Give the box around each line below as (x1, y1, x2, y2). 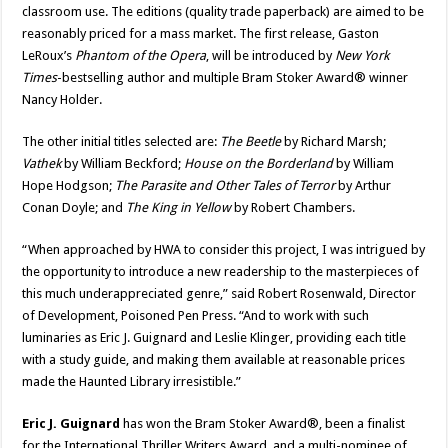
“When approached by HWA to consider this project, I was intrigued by (22, 242, 426, 258)
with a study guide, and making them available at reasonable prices (22, 352, 406, 368)
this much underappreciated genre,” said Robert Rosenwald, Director (22, 286, 417, 302)
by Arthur (338, 178, 392, 194)
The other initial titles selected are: (22, 134, 221, 150)
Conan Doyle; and (22, 200, 127, 216)
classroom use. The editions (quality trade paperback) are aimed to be (22, 4, 425, 20)
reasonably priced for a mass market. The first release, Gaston (22, 26, 380, 42)
